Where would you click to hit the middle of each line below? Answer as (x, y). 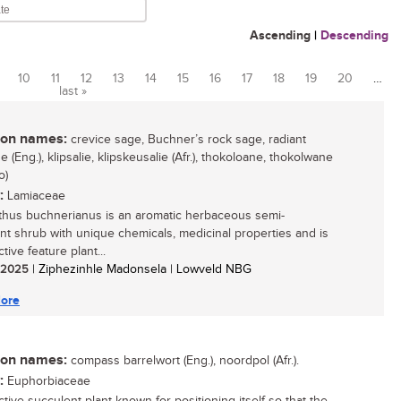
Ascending (280, 35)
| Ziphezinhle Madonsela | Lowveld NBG (140, 269)
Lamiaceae (34, 196)
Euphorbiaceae (47, 381)
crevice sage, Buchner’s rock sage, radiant (187, 140)
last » (73, 91)
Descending (354, 35)
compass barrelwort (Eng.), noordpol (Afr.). (183, 361)
